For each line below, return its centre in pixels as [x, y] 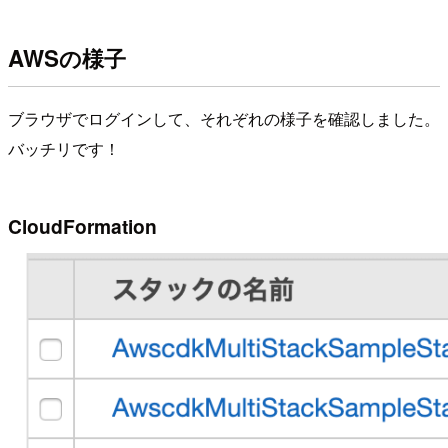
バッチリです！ [64, 149]
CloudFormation [82, 225]
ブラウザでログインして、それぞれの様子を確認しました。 [224, 119]
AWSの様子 [67, 58]
